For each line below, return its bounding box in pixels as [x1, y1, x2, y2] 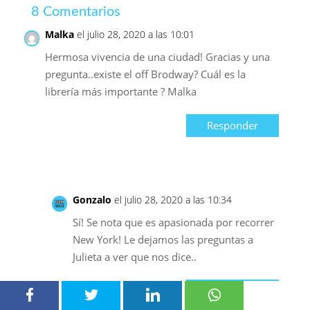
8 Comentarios [30, 5, 120, 19]
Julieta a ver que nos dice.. [72, 250, 197, 264]
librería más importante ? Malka [44, 84, 197, 99]
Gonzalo [72, 193, 111, 207]
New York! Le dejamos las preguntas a [72, 232, 253, 247]
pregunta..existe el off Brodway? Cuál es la [44, 67, 246, 82]
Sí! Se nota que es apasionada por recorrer [72, 215, 274, 230]
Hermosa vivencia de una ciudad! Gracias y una [44, 50, 270, 64]
